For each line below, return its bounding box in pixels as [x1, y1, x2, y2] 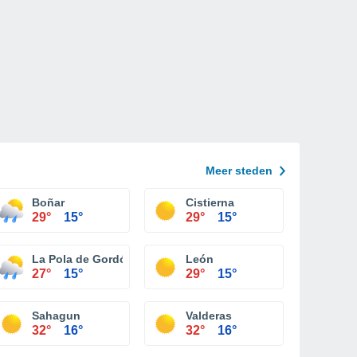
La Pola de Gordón [32, 253, 134, 265]
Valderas [186, 309, 232, 322]
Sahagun [32, 309, 80, 322]
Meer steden [206, 164, 273, 177]
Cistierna [186, 196, 234, 209]
